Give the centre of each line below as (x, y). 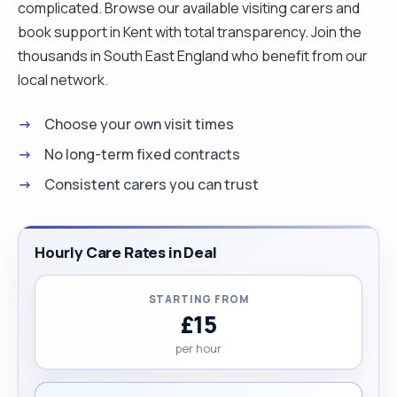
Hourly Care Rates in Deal (126, 252)
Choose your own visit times (139, 124)
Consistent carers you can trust (152, 184)
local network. (63, 79)
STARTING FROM (198, 299)
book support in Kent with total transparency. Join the (190, 31)
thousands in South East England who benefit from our (193, 55)
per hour (198, 348)
